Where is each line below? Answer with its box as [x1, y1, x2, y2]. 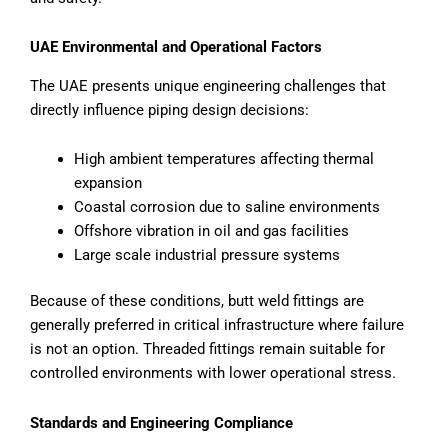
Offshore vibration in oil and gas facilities [73, 222, 349, 241]
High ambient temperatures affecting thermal [73, 150, 374, 169]
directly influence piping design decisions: [30, 100, 309, 119]
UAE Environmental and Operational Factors [30, 38, 322, 57]
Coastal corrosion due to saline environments [73, 198, 380, 217]
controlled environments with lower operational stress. [30, 364, 396, 383]
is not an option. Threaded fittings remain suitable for [30, 340, 385, 359]
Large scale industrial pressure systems [73, 246, 340, 265]
